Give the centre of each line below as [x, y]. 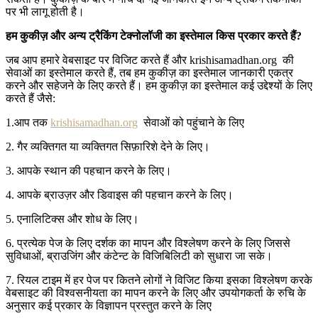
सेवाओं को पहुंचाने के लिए [194, 122]
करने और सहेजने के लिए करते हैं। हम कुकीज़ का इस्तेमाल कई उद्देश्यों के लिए [159, 86]
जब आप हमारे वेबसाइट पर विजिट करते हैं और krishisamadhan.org [141, 60]
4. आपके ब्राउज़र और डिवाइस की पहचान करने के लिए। [120, 195]
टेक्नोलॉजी [141, 36]
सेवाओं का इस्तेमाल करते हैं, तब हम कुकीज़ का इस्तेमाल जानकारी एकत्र [149, 73]
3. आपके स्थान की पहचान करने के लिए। [89, 171]
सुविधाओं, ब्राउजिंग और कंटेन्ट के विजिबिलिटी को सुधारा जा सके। [139, 256]
